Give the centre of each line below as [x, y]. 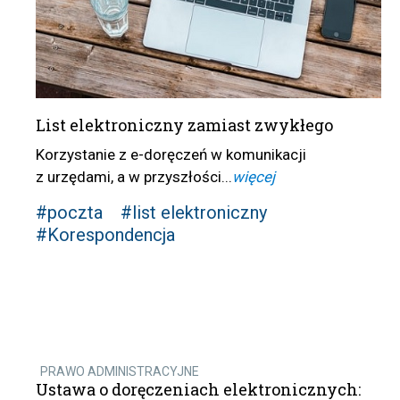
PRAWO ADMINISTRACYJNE [119, 372]
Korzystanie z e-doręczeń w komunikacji [171, 155]
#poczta [69, 213]
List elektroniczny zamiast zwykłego [184, 125]
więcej [253, 177]
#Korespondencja [105, 235]
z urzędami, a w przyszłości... [133, 177]
